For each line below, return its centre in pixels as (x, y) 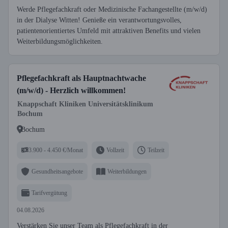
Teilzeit (156, 150)
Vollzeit (115, 150)
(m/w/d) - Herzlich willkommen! (71, 90)
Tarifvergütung (49, 193)
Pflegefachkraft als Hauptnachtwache (81, 78)
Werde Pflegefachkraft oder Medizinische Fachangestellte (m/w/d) (112, 9)
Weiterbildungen (127, 171)
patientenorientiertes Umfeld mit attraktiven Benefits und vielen (109, 31)
